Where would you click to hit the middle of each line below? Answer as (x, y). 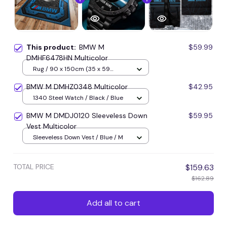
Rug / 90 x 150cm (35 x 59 (71, 69)
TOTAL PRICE (34, 166)
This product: (53, 47)
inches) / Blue (52, 79)
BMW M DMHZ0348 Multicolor (77, 86)
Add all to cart (113, 203)
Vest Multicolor (51, 126)
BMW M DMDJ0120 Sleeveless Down (87, 115)
